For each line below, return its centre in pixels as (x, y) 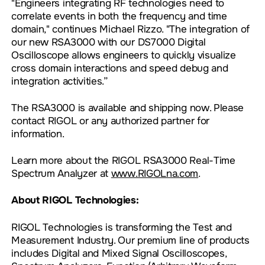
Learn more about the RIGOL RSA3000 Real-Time (123, 161)
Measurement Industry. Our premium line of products (130, 240)
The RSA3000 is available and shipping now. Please (128, 108)
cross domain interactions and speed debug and (120, 68)
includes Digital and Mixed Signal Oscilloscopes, (119, 253)
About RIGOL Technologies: (75, 200)
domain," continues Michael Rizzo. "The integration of (130, 29)
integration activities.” (60, 81)
